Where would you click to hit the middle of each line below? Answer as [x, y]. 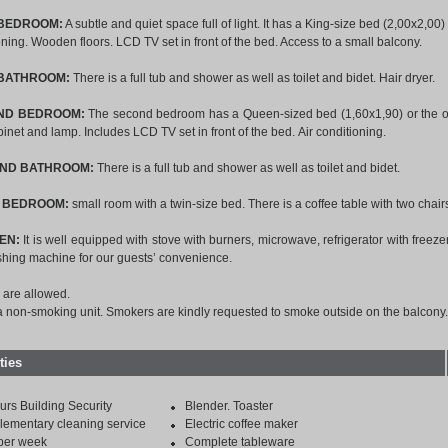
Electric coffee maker [241, 424]
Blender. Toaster [229, 406]
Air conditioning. [342, 132]
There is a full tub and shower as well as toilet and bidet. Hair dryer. [254, 78]
